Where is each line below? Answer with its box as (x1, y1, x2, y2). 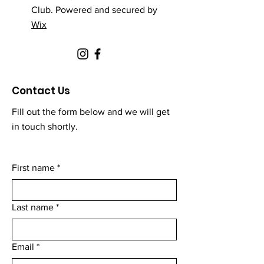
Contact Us (12, 84, 70, 98)
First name (12, 163, 55, 173)
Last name (12, 202, 54, 212)
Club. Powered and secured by (31, 5, 157, 15)
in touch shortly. (12, 121, 78, 131)
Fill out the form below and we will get (12, 107, 170, 117)
